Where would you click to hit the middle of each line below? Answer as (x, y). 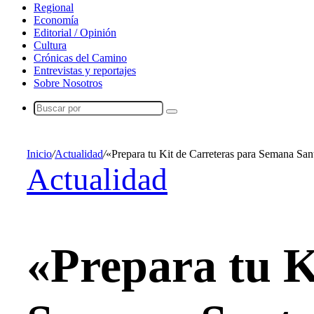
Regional (54, 7)
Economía (56, 20)
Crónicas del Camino (80, 58)
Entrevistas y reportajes (85, 70)
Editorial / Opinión (75, 33)
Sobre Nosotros (68, 83)
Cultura (50, 45)
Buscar (185, 116)
